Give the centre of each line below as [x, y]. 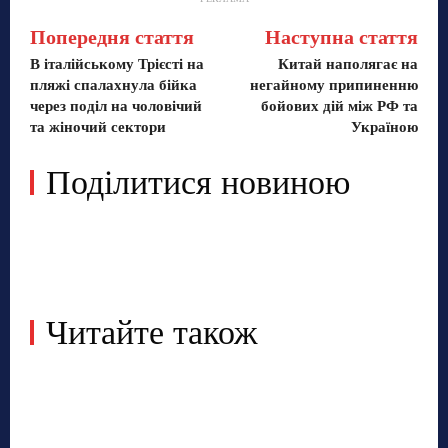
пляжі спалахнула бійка [113, 85]
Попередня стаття [112, 37]
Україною [384, 127]
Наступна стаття [341, 37]
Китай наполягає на [347, 64]
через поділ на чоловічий [116, 106]
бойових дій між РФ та [339, 106]
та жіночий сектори [98, 127]
